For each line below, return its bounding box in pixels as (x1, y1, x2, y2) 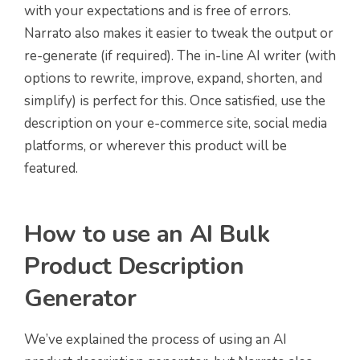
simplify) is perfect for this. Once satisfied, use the (24, 92, 325, 111)
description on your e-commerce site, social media (24, 114, 327, 133)
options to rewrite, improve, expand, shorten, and (24, 69, 322, 88)
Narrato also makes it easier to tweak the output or (24, 24, 333, 43)
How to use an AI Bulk (24, 218, 270, 252)
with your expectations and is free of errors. (24, 2, 291, 21)
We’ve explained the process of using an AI (24, 330, 287, 350)
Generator (24, 282, 137, 316)
